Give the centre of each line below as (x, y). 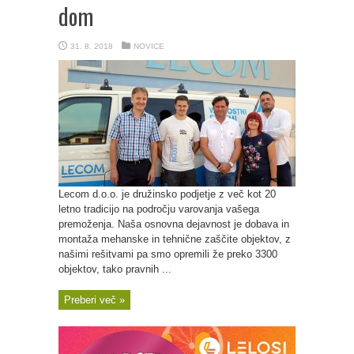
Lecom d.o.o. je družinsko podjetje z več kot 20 (167, 194)
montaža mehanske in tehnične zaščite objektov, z (175, 239)
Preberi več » (94, 300)
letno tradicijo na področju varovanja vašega (159, 209)
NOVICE (149, 46)
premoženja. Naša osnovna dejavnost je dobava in (174, 224)
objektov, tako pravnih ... (115, 269)
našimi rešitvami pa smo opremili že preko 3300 (168, 254)
